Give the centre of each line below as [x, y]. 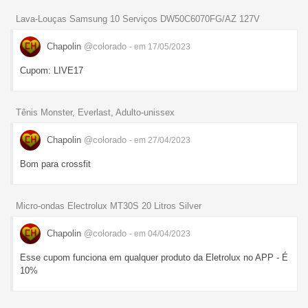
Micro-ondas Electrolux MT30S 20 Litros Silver [109, 206]
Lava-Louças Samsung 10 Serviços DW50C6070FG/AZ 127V [138, 19]
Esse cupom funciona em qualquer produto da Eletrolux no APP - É [154, 257]
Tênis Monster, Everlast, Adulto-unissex [95, 113]
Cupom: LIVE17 [52, 71]
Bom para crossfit [55, 164]
